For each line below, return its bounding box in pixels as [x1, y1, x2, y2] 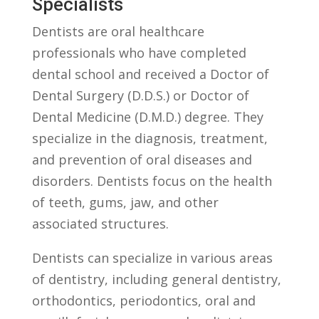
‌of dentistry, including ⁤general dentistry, [31, 270, 281, 288]
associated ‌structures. [31, 214, 169, 232]
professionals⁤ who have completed [31, 43, 246, 61]
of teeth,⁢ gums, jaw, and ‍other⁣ [31, 193, 219, 211]
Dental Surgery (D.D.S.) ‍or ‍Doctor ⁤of [31, 86, 249, 104]
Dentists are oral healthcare [31, 22, 204, 40]
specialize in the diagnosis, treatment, [31, 129, 268, 147]
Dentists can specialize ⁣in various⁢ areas [31, 249, 273, 266]
